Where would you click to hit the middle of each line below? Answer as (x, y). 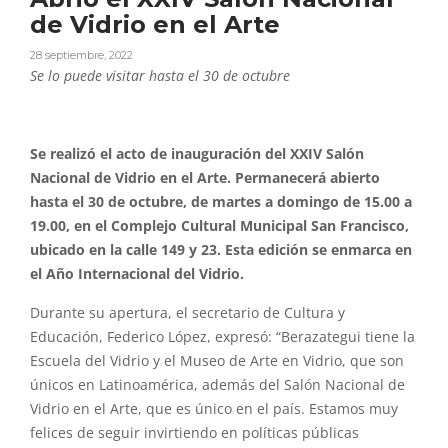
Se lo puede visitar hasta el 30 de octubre (160, 76)
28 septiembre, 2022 (81, 55)
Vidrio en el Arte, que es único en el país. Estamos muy (214, 409)
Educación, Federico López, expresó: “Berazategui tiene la (222, 337)
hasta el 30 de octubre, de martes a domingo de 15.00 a (221, 202)
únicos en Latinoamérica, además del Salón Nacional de (217, 385)
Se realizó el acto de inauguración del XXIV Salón (197, 154)
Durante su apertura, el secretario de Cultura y (187, 313)
